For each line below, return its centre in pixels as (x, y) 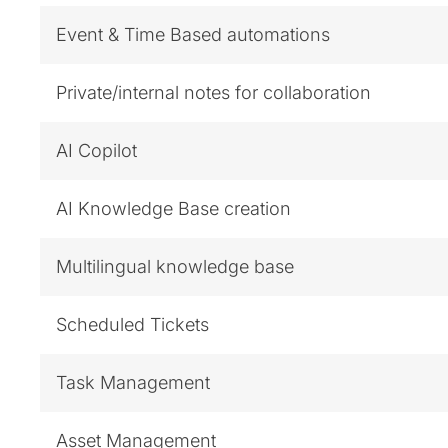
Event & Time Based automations (193, 34)
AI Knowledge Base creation (173, 208)
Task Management (133, 382)
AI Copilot (96, 150)
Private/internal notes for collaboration (213, 92)
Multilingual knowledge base (175, 266)
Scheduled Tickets (132, 324)
